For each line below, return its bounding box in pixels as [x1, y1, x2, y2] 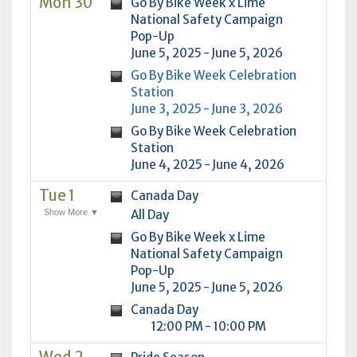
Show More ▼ [43, 206, 99, 217]
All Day [130, 206, 169, 222]
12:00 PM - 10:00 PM [150, 318, 266, 334]
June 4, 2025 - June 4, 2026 [130, 156, 284, 172]
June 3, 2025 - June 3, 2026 [130, 100, 283, 116]
